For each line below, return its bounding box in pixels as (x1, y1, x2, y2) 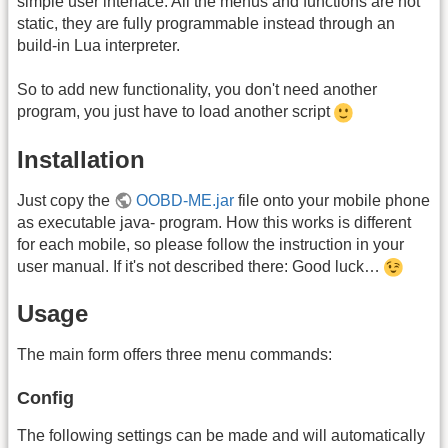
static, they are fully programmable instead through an (17, 14, 395, 32)
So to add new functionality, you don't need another (17, 81, 377, 99)
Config (17, 388, 74, 409)
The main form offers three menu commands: (17, 345, 332, 363)
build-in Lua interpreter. (17, 36, 180, 54)
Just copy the (17, 191, 114, 209)
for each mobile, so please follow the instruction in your (17, 235, 404, 253)
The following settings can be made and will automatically (17, 427, 425, 445)
